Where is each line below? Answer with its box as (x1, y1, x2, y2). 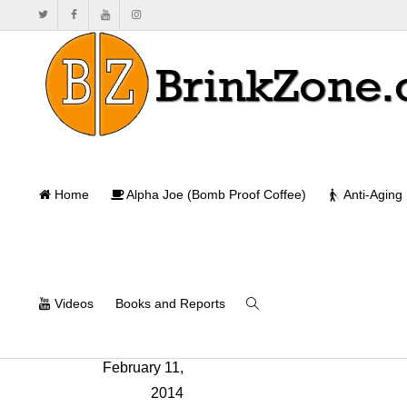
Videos (51, 296, 94, 311)
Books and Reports (115, 296, 225, 311)
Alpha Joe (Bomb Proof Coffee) (124, 187, 306, 202)
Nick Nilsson (102, 320, 184, 336)
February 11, (103, 360, 184, 376)
